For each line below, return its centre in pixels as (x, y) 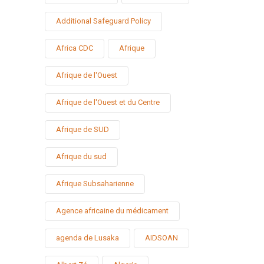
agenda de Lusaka (88, 237)
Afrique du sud (81, 156)
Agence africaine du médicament (112, 210)
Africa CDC (75, 48)
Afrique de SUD (82, 129)
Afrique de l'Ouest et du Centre (108, 102)
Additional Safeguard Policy (103, 21)
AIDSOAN (161, 237)
